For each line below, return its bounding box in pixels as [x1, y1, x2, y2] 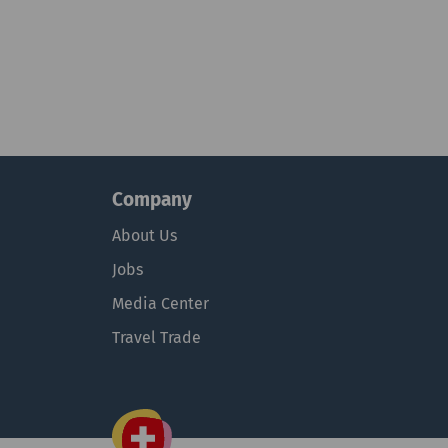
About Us [112, 226, 177, 245]
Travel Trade [112, 328, 201, 347]
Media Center [112, 294, 209, 313]
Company [112, 188, 192, 211]
